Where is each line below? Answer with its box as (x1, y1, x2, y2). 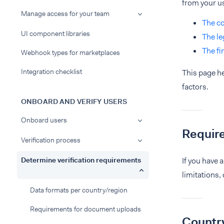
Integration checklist (21, 67, 82, 76)
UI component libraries (21, 29, 90, 38)
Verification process (21, 135, 80, 144)
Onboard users (21, 115, 67, 124)
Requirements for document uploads (30, 204, 141, 213)
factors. (182, 81, 208, 92)
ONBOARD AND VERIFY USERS (21, 97, 127, 106)
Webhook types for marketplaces (21, 48, 120, 57)
